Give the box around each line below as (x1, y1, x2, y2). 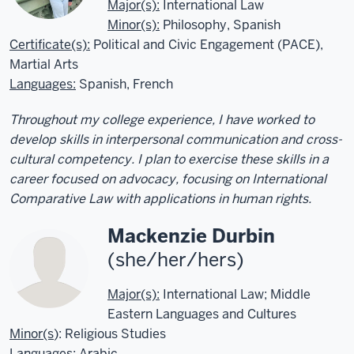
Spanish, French (76, 75, 173, 92)
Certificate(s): (9, 36, 90, 53)
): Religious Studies (54, 325, 166, 342)
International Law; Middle (160, 285, 311, 303)
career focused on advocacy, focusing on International (9, 170, 326, 187)
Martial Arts (9, 55, 78, 73)
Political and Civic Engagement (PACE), (90, 36, 323, 53)
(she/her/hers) (107, 247, 244, 272)
